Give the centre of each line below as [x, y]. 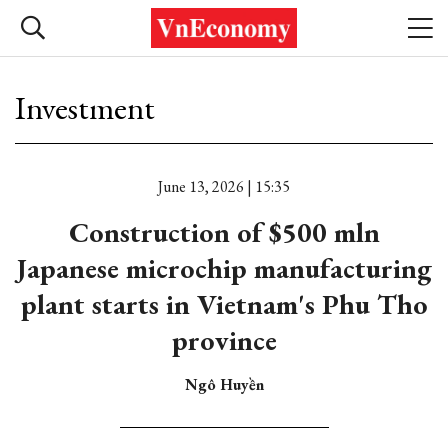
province [224, 340]
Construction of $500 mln [224, 232]
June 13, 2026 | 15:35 [224, 186]
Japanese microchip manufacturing [224, 268]
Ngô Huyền [224, 384]
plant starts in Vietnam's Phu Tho [224, 304]
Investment [85, 108]
